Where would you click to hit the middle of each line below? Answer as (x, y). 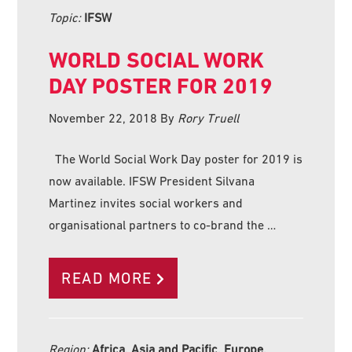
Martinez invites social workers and (146, 202)
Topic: (67, 17)
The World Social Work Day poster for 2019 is (176, 158)
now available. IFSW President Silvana (152, 180)
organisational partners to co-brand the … (163, 224)
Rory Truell (209, 117)
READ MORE (107, 278)
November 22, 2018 (103, 117)
